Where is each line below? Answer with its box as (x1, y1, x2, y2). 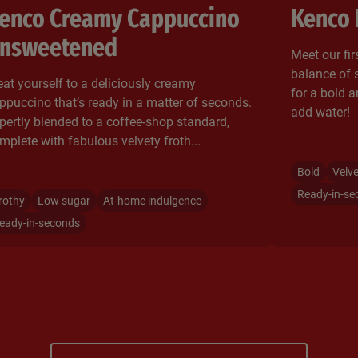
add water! (291, 104, 350, 120)
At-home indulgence (103, 193, 201, 207)
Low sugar (38, 193, 90, 207)
